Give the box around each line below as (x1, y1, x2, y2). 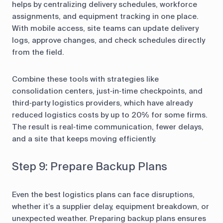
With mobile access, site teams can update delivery (12, 23, 199, 33)
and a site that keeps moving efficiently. (12, 133, 156, 144)
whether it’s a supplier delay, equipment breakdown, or (12, 201, 209, 212)
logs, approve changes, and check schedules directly (12, 35, 205, 45)
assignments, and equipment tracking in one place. (12, 11, 199, 21)
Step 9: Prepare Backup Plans (12, 159, 167, 174)
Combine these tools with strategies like (12, 74, 159, 84)
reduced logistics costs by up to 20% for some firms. (12, 110, 208, 120)
